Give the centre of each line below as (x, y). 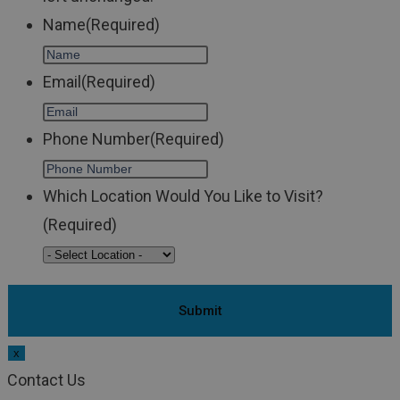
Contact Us (46, 380)
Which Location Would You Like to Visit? (183, 196)
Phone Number (96, 139)
